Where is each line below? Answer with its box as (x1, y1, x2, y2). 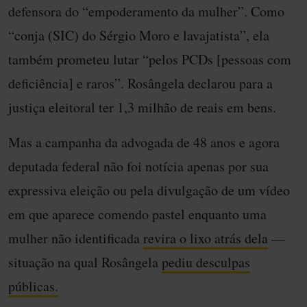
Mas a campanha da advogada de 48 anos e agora (8, 133, 280, 152)
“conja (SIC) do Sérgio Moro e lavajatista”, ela (8, 26, 269, 45)
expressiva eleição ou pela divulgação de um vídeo (8, 181, 290, 200)
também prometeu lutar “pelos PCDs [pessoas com (8, 50, 291, 69)
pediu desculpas (162, 253, 250, 272)
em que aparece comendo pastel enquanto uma (8, 205, 267, 224)
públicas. (8, 277, 58, 296)
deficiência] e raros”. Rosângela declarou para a (8, 74, 273, 93)
